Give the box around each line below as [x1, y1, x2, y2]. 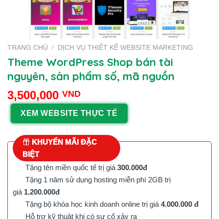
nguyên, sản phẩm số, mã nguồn [7, 69, 175, 83]
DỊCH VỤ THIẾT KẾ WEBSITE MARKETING [58, 44, 194, 51]
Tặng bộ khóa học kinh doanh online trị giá [22, 199, 161, 208]
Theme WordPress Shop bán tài [7, 55, 173, 69]
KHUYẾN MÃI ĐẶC [30, 137, 97, 146]
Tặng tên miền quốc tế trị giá [22, 163, 117, 172]
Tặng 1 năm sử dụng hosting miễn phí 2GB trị [22, 175, 171, 184]
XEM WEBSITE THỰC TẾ [21, 109, 118, 118]
